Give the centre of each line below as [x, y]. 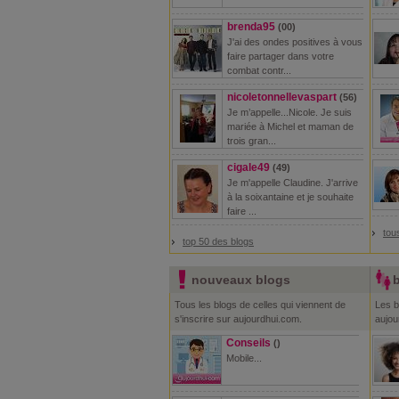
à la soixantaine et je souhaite [290, 197]
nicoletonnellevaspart [282, 97]
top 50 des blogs [218, 241]
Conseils [248, 343]
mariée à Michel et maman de [290, 126]
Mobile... [244, 358]
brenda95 [251, 27]
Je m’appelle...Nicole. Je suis [289, 112]
